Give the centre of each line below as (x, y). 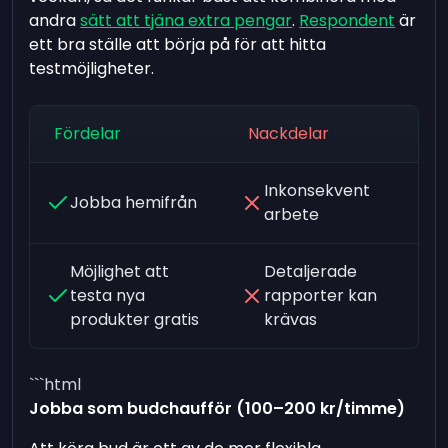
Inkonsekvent (316, 190)
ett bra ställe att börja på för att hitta (178, 44)
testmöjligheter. (92, 68)
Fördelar (88, 133)
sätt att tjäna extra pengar (186, 20)
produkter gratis (135, 319)
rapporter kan (320, 295)
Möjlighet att (120, 271)
